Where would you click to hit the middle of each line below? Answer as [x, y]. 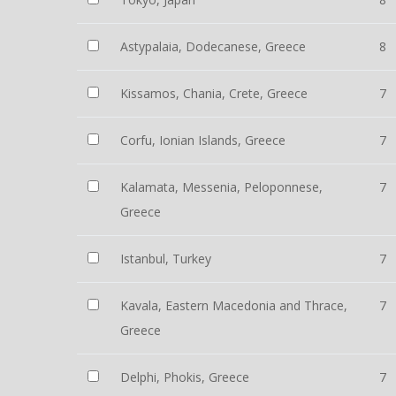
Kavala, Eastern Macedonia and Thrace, [234, 305]
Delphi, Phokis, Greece [185, 377]
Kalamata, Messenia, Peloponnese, [221, 187]
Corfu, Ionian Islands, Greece [203, 140]
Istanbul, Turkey [166, 259]
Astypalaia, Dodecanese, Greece [213, 46]
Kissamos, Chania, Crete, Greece [214, 93]
